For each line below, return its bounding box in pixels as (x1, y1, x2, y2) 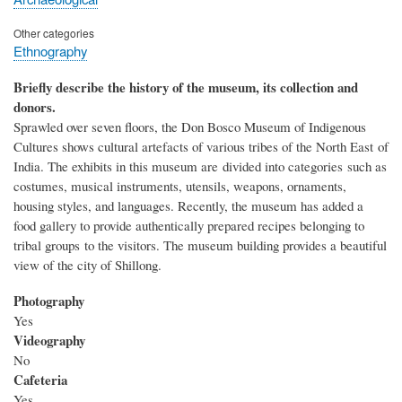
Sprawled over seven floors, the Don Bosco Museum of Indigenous (13, 118, 366, 136)
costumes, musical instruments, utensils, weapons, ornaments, (13, 177, 346, 196)
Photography (13, 291, 84, 311)
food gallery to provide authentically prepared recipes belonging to (13, 216, 364, 235)
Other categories (13, 25, 94, 41)
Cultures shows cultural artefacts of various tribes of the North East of (13, 137, 389, 156)
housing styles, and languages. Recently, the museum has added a (13, 197, 363, 215)
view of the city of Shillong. (13, 256, 166, 275)
